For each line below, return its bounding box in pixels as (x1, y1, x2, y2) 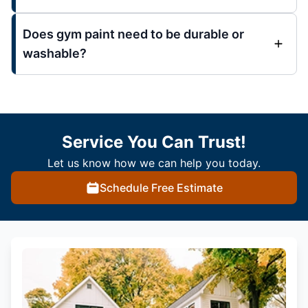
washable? (23, 45, 87, 60)
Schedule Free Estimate (99, 180, 223, 195)
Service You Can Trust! (62, 131, 246, 152)
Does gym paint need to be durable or (23, 26, 244, 41)
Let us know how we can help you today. (47, 155, 261, 170)
